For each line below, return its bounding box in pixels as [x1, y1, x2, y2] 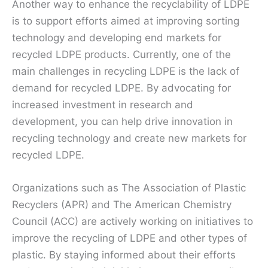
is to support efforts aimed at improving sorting [12, 14, 239, 27]
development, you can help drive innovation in [12, 115, 233, 127]
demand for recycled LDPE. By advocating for [12, 81, 231, 94]
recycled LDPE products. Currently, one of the [12, 48, 231, 60]
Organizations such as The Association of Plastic [12, 181, 246, 194]
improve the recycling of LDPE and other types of [12, 232, 247, 244]
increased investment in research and [12, 98, 193, 111]
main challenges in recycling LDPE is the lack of [12, 65, 239, 77]
